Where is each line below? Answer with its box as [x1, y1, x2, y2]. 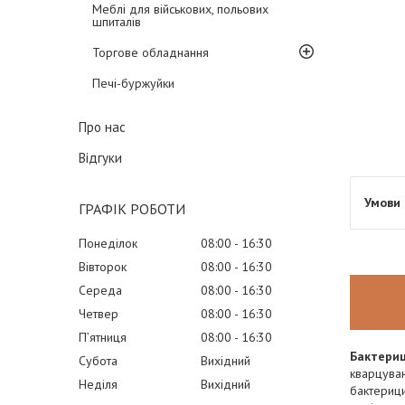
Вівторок [79, 259, 127, 275]
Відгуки [79, 149, 122, 166]
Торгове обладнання [92, 44, 209, 61]
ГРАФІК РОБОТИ [79, 200, 185, 218]
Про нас [79, 118, 126, 136]
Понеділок [79, 235, 137, 251]
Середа [79, 282, 122, 298]
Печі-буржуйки [92, 75, 174, 91]
